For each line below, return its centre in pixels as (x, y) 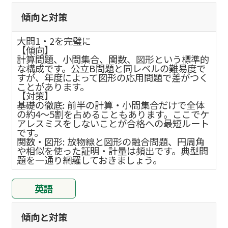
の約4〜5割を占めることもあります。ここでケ (113, 114)
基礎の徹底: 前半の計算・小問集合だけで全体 (111, 105)
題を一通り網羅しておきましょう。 (90, 160)
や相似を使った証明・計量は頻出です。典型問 (113, 150)
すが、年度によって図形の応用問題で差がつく (113, 77)
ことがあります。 (53, 86)
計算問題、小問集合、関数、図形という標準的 (113, 59)
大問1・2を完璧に (54, 40)
